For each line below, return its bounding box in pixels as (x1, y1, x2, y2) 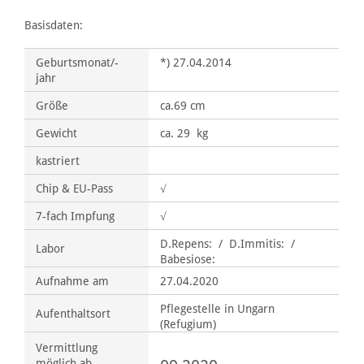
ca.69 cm (160, 97, 206, 113)
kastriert (36, 152, 80, 168)
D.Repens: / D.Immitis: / (160, 235, 296, 251)
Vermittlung (36, 339, 98, 355)
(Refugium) (160, 315, 217, 331)
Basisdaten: (24, 16, 84, 32)
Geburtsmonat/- (36, 54, 119, 70)
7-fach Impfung (36, 207, 115, 223)
